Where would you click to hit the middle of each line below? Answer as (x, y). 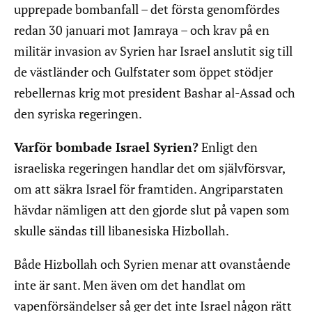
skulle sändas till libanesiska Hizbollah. (122, 231)
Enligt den (228, 147)
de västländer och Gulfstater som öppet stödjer (143, 72)
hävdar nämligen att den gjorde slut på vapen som (152, 210)
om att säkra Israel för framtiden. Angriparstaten (149, 189)
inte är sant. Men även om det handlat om (130, 285)
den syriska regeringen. (78, 114)
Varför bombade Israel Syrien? (106, 147)
